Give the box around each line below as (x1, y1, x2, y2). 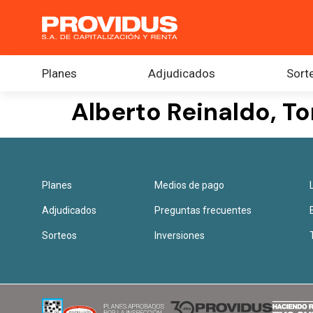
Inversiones (154, 230, 205, 241)
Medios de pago (154, 180, 225, 191)
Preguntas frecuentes (154, 205, 252, 216)
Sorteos (42, 230, 77, 241)
